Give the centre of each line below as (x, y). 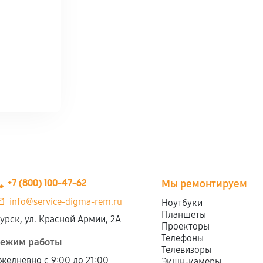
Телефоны (183, 238)
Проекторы (186, 226)
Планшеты (184, 215)
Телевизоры (187, 250)
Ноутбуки (182, 203)
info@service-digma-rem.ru (66, 202)
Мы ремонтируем (205, 184)
